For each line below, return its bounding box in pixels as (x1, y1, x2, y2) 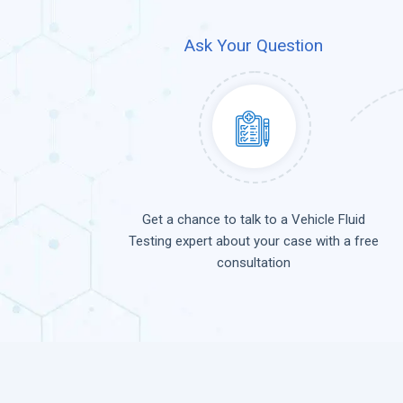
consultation (217, 255, 291, 272)
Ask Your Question (184, 35, 323, 56)
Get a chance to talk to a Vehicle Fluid (142, 211, 365, 228)
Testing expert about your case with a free (129, 233, 379, 250)
